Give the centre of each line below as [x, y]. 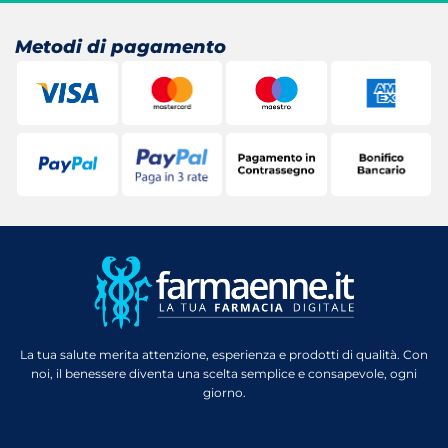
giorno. [224, 393]
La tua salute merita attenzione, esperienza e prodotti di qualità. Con [224, 355]
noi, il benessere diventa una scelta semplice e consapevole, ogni [224, 374]
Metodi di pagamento [120, 47]
